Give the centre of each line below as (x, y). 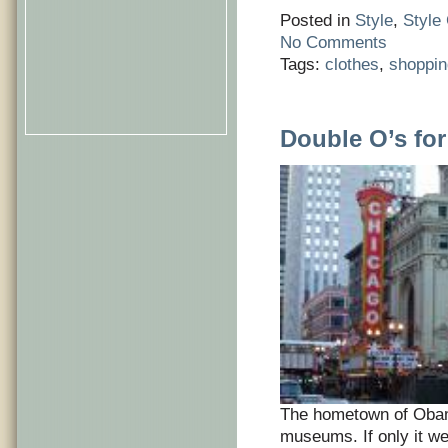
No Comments (333, 42)
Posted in (317, 20)
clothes (352, 64)
